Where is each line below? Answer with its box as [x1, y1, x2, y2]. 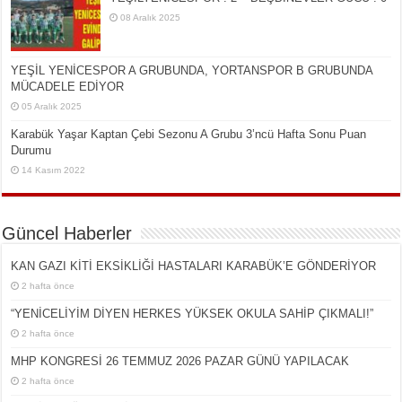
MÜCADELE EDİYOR [11, 80, 125, 94]
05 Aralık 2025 [22, 101, 83, 112]
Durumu [11, 144, 52, 158]
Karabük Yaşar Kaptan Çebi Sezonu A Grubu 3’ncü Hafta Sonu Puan [11, 127, 367, 142]
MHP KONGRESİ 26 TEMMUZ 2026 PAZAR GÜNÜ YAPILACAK [11, 354, 350, 369]
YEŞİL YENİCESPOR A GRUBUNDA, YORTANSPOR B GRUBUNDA [11, 64, 373, 78]
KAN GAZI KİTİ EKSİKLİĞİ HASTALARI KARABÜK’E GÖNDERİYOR [11, 259, 377, 274]
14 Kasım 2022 [22, 165, 86, 176]
